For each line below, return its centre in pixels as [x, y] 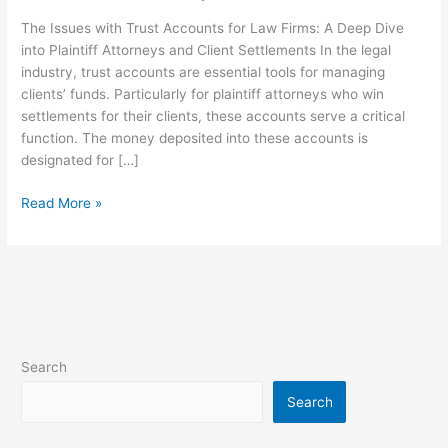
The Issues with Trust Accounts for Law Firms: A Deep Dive [213, 28]
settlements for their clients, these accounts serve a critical [213, 116]
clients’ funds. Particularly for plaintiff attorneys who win [203, 94]
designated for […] [80, 160]
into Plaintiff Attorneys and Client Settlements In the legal [206, 50]
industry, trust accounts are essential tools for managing [203, 72]
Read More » [62, 202]
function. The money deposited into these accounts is [195, 138]
